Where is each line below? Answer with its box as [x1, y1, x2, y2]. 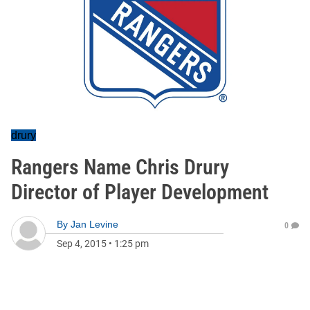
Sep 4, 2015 [57, 238, 107, 249]
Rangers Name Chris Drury [11, 155, 229, 179]
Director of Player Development [11, 180, 268, 204]
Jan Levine [71, 219, 118, 230]
